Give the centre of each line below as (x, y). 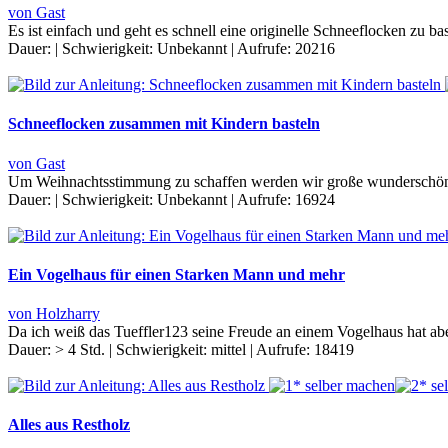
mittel (228, 350)
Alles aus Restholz (69, 425)
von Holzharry (54, 314)
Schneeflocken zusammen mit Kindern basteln (164, 124)
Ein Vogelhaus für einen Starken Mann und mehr (176, 274)
